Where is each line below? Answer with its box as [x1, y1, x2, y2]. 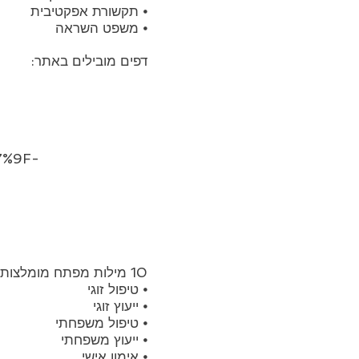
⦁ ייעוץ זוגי [93, 298, 147, 314]
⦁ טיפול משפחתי [55, 315, 147, 331]
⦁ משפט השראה [55, 20, 147, 36]
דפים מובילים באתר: [31, 53, 147, 69]
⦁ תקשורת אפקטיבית [30, 3, 147, 19]
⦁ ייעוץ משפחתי [61, 332, 147, 348]
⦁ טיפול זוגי [87, 281, 147, 297]
